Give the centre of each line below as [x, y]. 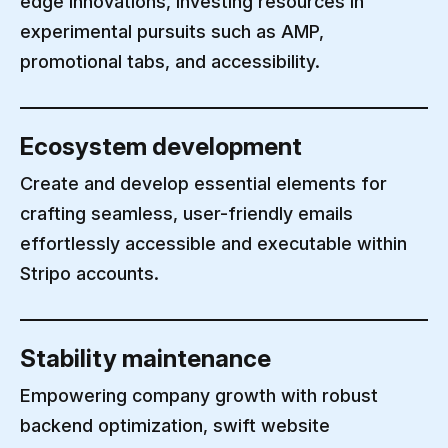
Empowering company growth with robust [199, 395]
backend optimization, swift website [175, 425]
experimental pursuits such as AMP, [172, 31]
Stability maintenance [145, 358]
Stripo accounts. [89, 273]
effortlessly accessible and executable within [213, 243]
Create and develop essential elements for [203, 183]
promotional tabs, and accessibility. [170, 61]
